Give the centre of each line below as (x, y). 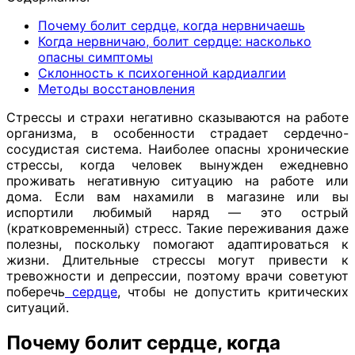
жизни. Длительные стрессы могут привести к (177, 260)
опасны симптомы (95, 57)
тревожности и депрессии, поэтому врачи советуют (177, 275)
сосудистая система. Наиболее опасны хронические (177, 149)
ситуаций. (38, 307)
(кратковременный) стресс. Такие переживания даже (177, 228)
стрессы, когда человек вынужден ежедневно (177, 164)
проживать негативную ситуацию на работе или (177, 180)
